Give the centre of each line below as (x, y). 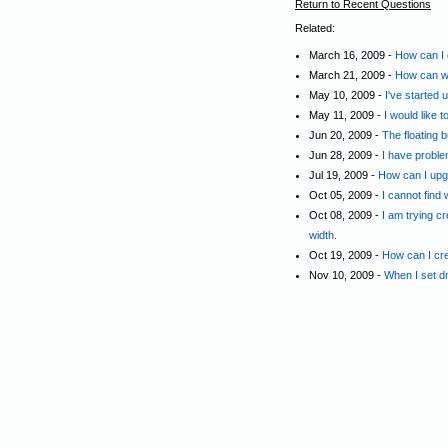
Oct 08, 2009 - (345, 215)
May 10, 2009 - (347, 95)
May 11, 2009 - (346, 115)
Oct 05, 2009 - (345, 195)
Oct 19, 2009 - (345, 255)
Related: (315, 28)
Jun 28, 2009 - (345, 155)
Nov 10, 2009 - (346, 275)
